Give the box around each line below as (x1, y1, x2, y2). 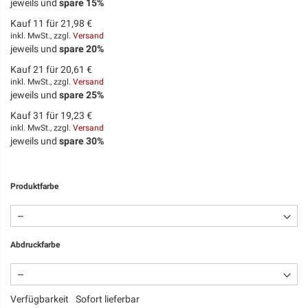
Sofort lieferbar (76, 294, 140, 305)
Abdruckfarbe (10, 240, 60, 250)
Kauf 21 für (10, 64, 60, 76)
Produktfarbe (10, 181, 58, 192)
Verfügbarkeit (10, 294, 69, 305)
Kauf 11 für (10, 18, 60, 30)
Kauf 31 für (10, 110, 60, 122)
